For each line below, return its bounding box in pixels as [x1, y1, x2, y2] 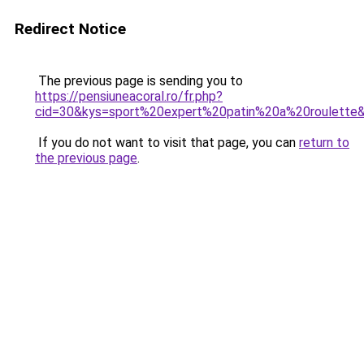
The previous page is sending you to [35, 73, 243, 89]
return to [299, 135, 349, 150]
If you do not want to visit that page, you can [35, 135, 299, 150]
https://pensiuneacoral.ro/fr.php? [35, 89, 223, 104]
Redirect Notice [15, 19, 126, 38]
